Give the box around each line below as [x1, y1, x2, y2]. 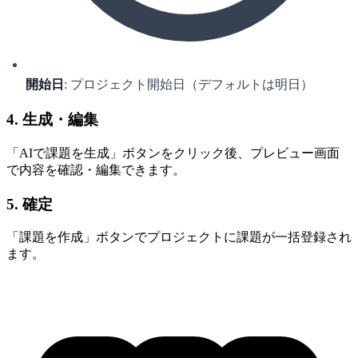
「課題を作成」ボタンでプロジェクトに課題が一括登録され [6, 230, 352, 245]
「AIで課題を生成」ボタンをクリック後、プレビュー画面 [6, 145, 340, 160]
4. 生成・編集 [6, 111, 98, 129]
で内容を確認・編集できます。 [6, 162, 185, 177]
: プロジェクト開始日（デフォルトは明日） [64, 78, 313, 92]
